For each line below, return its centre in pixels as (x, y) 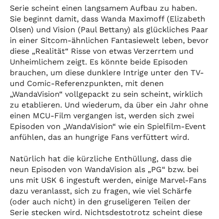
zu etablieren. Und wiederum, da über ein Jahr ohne (109, 105)
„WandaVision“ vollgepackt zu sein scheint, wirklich (106, 94)
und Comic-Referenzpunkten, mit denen (87, 83)
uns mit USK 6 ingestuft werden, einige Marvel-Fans (108, 180)
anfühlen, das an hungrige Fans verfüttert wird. (99, 137)
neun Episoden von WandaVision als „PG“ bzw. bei (104, 169)
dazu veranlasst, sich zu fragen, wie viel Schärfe (101, 191)
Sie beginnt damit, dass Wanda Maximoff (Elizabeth (108, 19)
